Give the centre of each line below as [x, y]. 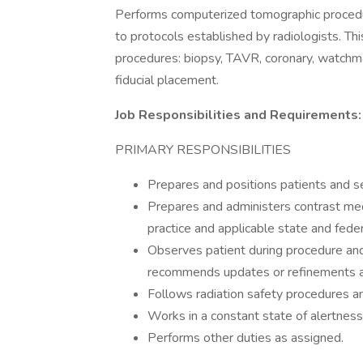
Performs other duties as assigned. [246, 338]
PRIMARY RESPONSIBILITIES [203, 150]
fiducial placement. [167, 80]
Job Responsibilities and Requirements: [238, 115]
